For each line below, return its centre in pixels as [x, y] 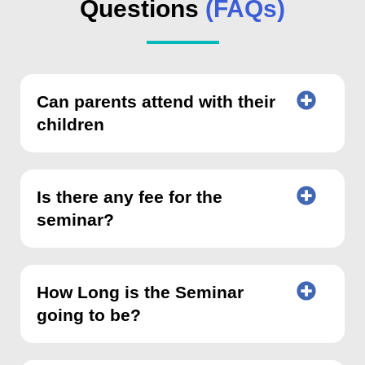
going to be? [89, 315]
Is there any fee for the [130, 197]
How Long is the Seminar [140, 292]
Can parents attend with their [156, 102]
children [70, 125]
